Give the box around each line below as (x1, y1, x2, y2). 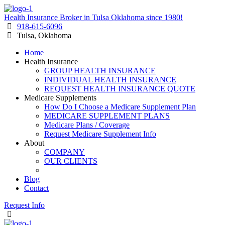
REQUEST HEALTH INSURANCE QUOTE (44, 84, 195, 93)
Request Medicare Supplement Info (44, 130, 156, 138)
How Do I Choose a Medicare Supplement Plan (44, 102, 196, 111)
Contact (24, 184, 49, 192)
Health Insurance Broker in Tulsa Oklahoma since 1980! (4, 13, 183, 22)
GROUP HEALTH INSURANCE (44, 66, 156, 75)
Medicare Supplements (24, 93, 96, 102)
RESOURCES (44, 166, 92, 174)
